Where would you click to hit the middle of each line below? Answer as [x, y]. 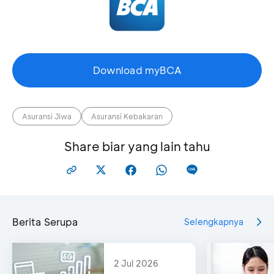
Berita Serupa [45, 221]
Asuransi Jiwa [47, 116]
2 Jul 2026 [136, 263]
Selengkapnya [214, 222]
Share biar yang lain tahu [137, 146]
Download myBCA [137, 70]
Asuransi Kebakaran [127, 116]
